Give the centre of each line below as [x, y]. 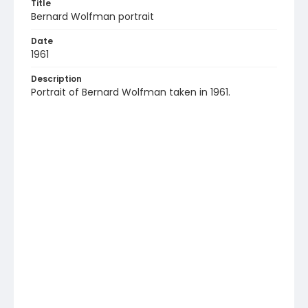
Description [56, 79]
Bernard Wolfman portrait [92, 16]
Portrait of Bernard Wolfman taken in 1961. [131, 92]
